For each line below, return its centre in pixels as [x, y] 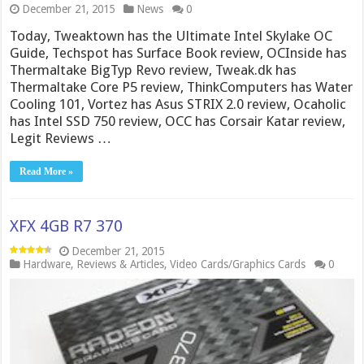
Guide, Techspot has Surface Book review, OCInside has [179, 52]
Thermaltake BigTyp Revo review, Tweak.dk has [154, 69]
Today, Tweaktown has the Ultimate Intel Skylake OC [171, 35]
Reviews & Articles [121, 264]
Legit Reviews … [61, 138]
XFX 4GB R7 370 [67, 225]
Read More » [47, 171]
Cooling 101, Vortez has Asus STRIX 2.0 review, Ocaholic [178, 104]
